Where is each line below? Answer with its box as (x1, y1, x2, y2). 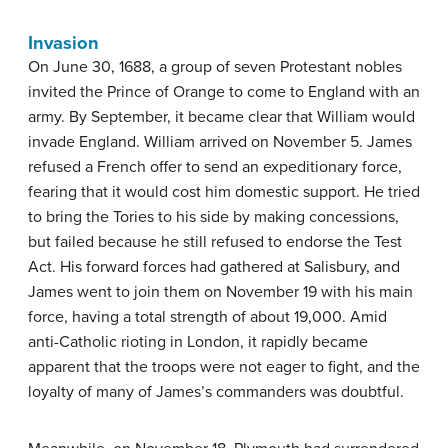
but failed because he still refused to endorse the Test (28, 232, 402, 253)
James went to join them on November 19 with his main (28, 282, 413, 303)
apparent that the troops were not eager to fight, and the (28, 357, 420, 378)
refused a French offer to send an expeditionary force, (28, 157, 402, 178)
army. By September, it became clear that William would (28, 107, 415, 128)
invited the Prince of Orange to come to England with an (28, 82, 420, 103)
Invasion (28, 32, 99, 55)
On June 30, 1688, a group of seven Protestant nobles (28, 57, 402, 78)
